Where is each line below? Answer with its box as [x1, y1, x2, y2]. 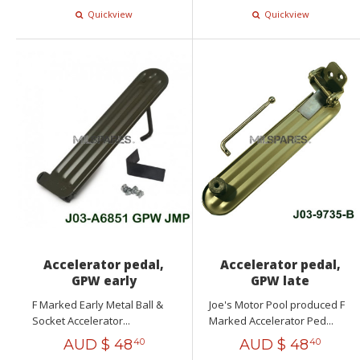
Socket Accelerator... [32, 313, 130, 328]
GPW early [71, 272, 137, 288]
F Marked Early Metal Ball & [32, 297, 163, 312]
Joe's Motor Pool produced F [208, 297, 345, 312]
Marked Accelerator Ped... [208, 313, 333, 328]
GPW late [251, 272, 310, 288]
